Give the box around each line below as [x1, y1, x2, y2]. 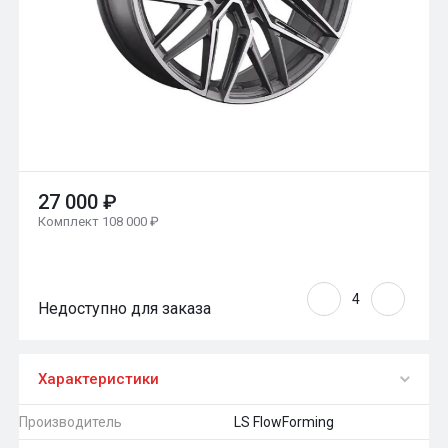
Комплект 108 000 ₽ [38, 213, 159, 229]
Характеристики [38, 369, 159, 388]
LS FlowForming [233, 413, 334, 430]
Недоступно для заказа [38, 298, 211, 318]
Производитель [19, 413, 122, 430]
